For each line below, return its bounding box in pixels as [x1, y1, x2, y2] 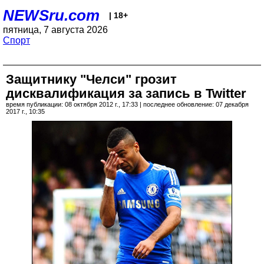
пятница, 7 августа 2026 [3, 25, 108, 35]
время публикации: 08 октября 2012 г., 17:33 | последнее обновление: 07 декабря [6, 101, 249, 108]
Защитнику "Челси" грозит [6, 72, 177, 87]
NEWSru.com [3, 6, 100, 24]
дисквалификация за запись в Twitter [6, 86, 246, 101]
